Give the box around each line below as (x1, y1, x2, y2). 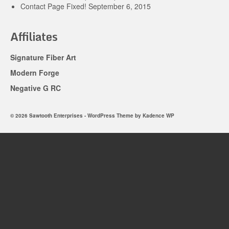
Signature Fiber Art (10, 52, 76, 62)
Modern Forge (10, 67, 59, 78)
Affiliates (10, 27, 58, 45)
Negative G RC (10, 82, 61, 93)
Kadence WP (143, 111, 174, 119)
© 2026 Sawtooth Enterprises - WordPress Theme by (10, 111, 143, 119)
